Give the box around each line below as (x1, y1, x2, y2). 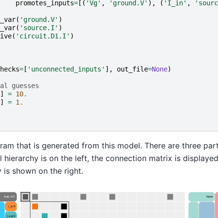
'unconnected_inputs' (27, 65, 105, 73)
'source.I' (19, 23, 58, 32)
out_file (116, 65, 148, 73)
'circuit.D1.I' (15, 32, 70, 40)
